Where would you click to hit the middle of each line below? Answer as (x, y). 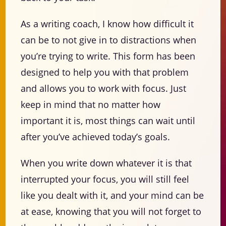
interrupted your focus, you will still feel (105, 179)
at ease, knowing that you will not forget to (111, 212)
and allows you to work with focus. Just (104, 89)
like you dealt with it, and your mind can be (112, 195)
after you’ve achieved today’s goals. (96, 137)
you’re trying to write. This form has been (108, 56)
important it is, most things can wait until (108, 121)
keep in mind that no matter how (91, 105)
